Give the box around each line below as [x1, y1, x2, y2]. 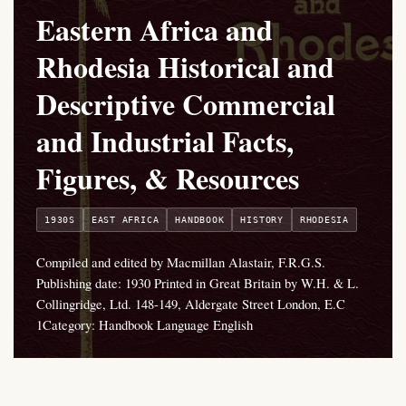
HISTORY [240, 215, 284, 226]
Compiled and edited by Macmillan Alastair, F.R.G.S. [36, 253, 325, 272]
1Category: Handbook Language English [36, 315, 253, 334]
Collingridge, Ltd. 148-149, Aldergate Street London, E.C [36, 295, 345, 314]
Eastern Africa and [36, 8, 273, 52]
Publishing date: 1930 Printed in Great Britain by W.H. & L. [36, 274, 359, 293]
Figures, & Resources [36, 157, 299, 200]
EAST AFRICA [91, 215, 159, 226]
